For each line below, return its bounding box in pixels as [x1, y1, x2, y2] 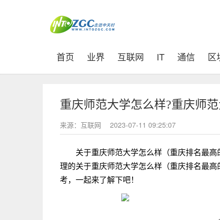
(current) [74, 50, 107, 62]
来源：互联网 [60, 120, 103, 130]
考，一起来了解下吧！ [60, 174, 138, 185]
